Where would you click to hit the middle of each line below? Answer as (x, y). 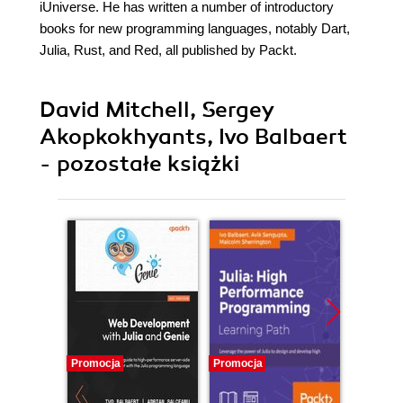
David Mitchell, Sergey (156, 110)
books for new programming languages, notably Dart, (195, 29)
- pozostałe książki (139, 164)
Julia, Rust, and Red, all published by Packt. (168, 50)
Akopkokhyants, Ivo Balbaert (193, 137)
